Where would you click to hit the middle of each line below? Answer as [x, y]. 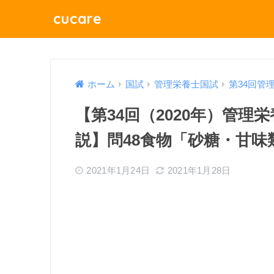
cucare [78, 19]
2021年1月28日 [199, 171]
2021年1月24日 [118, 171]
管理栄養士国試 [186, 85]
